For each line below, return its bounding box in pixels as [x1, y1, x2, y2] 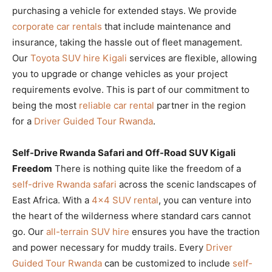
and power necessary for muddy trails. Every [12, 241, 206, 253]
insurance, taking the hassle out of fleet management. [12, 36, 242, 48]
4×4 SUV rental [92, 194, 158, 206]
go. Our [12, 225, 46, 237]
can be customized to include [102, 257, 233, 269]
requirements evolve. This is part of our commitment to [12, 83, 250, 95]
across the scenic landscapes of [117, 178, 256, 190]
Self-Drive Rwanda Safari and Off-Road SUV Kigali [12, 146, 236, 158]
